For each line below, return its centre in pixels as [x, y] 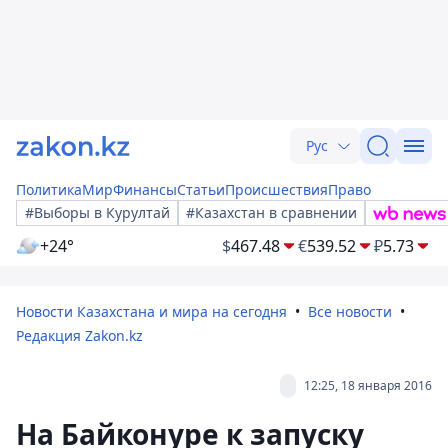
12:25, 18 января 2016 [368, 385]
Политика [49, 189]
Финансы [145, 189]
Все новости [350, 311]
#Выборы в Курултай [97, 212]
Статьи [201, 189]
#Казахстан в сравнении [271, 212]
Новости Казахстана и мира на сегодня [151, 311]
